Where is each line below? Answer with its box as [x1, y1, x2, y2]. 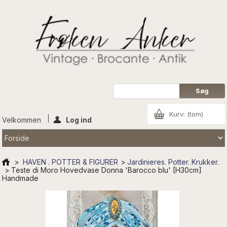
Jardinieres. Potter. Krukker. [127, 157, 219, 166]
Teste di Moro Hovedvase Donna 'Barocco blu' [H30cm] [11, 165, 202, 174]
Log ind [66, 115, 92, 124]
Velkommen [2, 115, 44, 124]
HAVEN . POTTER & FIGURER [23, 157, 119, 166]
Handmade [2, 173, 39, 182]
